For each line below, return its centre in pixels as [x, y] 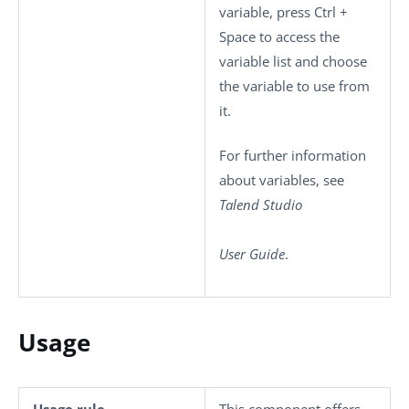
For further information [293, 155]
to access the [298, 36]
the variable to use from [294, 85]
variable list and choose [293, 61]
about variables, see [282, 180]
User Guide [252, 254]
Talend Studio [261, 204]
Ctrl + [331, 11]
